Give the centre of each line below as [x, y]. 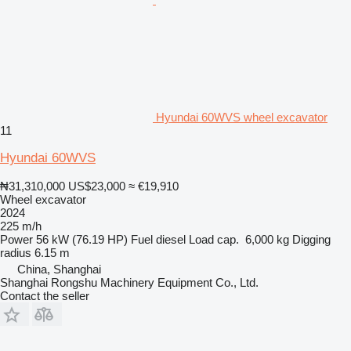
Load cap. [214, 239]
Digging [311, 239]
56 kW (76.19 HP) [82, 239]
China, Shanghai [59, 269]
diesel [171, 239]
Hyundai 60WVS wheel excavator [242, 117]
